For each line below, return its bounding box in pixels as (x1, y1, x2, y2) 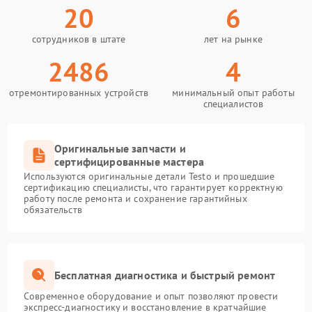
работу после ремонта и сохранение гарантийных (24, 192, 247, 205)
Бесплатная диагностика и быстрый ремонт (54, 267, 276, 282)
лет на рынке (204, 33, 263, 45)
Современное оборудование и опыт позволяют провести (24, 290, 279, 302)
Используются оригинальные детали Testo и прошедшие (24, 170, 275, 182)
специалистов (203, 97, 264, 110)
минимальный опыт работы (172, 86, 295, 99)
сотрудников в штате (31, 33, 126, 45)
